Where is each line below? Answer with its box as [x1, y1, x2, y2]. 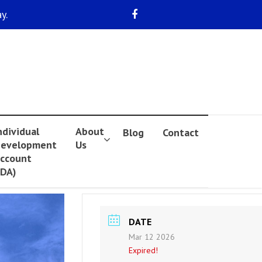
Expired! [129, 245, 158, 256]
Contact [163, 126, 199, 139]
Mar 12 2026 [129, 232, 175, 242]
